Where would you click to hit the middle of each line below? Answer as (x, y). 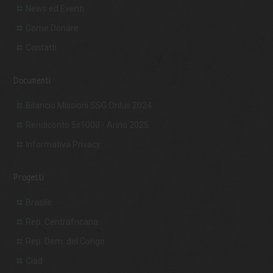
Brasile (39, 203)
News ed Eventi (55, 9)
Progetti (29, 178)
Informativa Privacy (63, 145)
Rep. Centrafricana (62, 222)
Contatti (41, 48)
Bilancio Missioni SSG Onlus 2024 (89, 106)
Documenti (32, 81)
